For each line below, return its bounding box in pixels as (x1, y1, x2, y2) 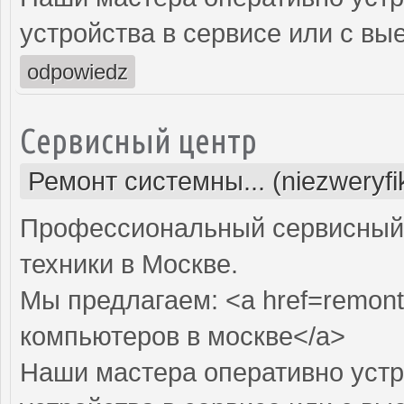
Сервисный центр (20, 120, 257, 160)
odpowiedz (27, 59, 128, 84)
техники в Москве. (20, 249, 238, 279)
